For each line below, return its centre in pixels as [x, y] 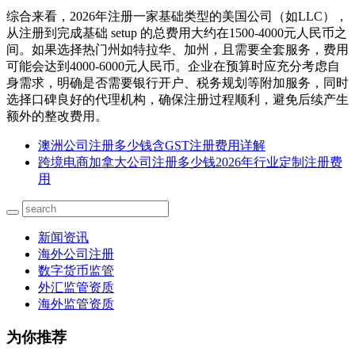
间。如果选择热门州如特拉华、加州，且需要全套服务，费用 [177, 49]
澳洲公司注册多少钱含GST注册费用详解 [152, 145]
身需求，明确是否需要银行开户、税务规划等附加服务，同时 [177, 82]
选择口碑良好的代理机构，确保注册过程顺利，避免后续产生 [177, 99]
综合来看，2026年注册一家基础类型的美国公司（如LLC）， [177, 16]
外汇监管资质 [76, 287]
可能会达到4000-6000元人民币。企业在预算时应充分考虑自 [173, 66]
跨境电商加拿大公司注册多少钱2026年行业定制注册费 [190, 162]
